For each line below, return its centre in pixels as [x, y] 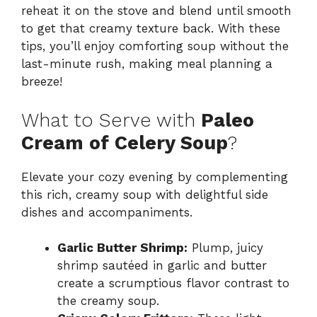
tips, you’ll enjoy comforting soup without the [155, 46]
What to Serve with [111, 120]
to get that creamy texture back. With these [151, 29]
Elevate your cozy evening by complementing [155, 177]
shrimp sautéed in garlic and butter [162, 266]
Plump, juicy [225, 248]
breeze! [42, 82]
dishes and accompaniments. [107, 212]
